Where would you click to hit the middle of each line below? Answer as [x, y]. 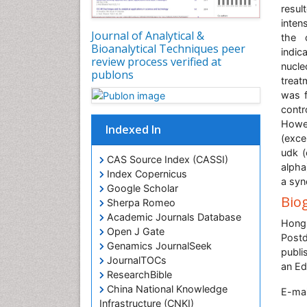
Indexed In [133, 130]
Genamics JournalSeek [158, 246]
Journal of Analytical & [148, 35]
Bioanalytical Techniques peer [168, 48]
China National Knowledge [166, 289]
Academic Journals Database [173, 217]
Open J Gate [134, 232]
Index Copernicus [146, 174]
